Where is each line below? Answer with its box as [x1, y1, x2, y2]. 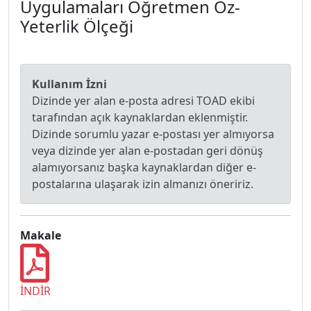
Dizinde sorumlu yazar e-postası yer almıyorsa [32, 126, 274, 142]
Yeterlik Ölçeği [20, 15, 133, 37]
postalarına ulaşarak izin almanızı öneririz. [32, 176, 253, 192]
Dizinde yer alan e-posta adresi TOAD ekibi [32, 93, 255, 108]
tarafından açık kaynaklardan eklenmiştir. [32, 110, 248, 125]
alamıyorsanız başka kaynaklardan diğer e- [32, 160, 256, 175]
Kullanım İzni [32, 76, 107, 92]
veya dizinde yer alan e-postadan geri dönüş [32, 143, 263, 158]
